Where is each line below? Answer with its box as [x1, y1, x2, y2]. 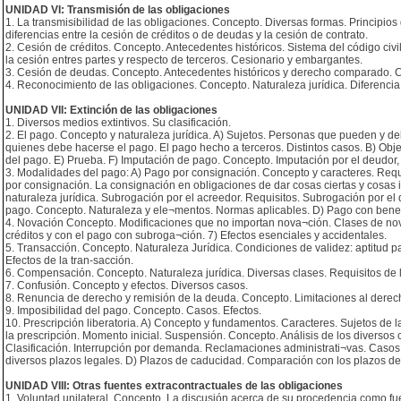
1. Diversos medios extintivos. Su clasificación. [5, 116, 231, 129]
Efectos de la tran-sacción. [5, 254, 133, 267]
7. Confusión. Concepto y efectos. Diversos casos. [5, 279, 248, 292]
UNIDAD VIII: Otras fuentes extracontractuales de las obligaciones [5, 380, 343, 392]
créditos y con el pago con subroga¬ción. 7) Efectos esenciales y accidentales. [5, 229, 387, 242]
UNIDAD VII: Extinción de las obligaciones [5, 104, 218, 116]
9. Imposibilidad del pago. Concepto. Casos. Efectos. [5, 304, 261, 317]
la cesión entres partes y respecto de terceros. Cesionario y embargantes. [5, 54, 363, 66]
